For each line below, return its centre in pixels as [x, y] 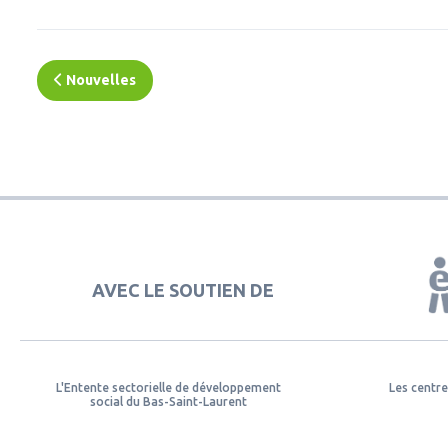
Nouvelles [99, 80]
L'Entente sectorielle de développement [168, 388]
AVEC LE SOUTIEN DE [183, 289]
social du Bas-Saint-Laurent [168, 402]
